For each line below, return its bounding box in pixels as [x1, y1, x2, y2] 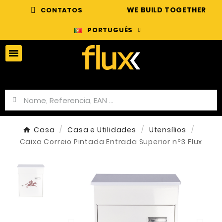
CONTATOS [41, 5, 83, 15]
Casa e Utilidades [67, 125, 136, 135]
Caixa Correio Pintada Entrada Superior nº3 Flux [19, 137, 203, 147]
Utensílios [149, 125, 186, 135]
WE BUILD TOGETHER [126, 5, 207, 15]
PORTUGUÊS [87, 25, 133, 35]
